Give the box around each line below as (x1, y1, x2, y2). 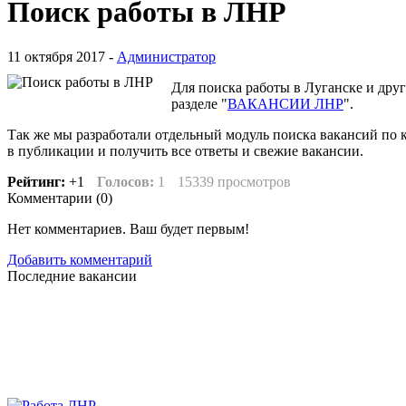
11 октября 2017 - (7, 48, 117, 64)
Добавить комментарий (7, 251, 152, 267)
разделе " (171, 95, 227, 111)
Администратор (117, 48, 216, 64)
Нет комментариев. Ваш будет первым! (7, 220, 249, 237)
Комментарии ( (7, 189, 101, 206)
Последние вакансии (7, 267, 137, 284)
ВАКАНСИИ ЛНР (227, 95, 343, 111)
